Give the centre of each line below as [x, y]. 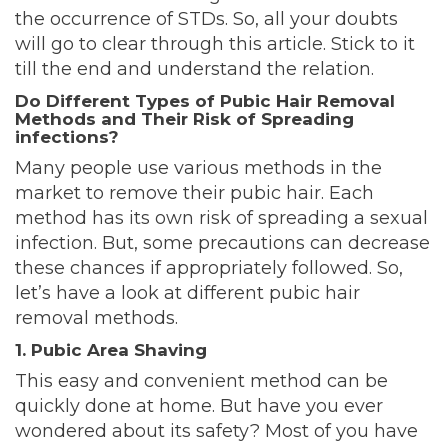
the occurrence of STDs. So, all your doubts [206, 19]
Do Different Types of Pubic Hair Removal [205, 101]
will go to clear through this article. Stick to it [215, 44]
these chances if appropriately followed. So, [209, 268]
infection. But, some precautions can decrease [222, 243]
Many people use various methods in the [198, 168]
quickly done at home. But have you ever [199, 406]
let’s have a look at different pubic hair [187, 293]
